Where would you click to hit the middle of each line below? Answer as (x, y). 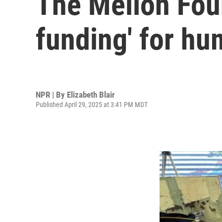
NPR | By (51, 94)
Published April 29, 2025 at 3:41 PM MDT (92, 104)
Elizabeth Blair (91, 94)
